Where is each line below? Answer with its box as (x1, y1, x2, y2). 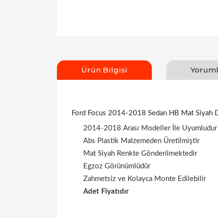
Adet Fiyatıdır (83, 188, 129, 195)
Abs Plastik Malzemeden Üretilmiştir (83, 137, 200, 145)
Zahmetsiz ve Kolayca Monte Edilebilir (83, 175, 206, 182)
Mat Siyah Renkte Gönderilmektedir (83, 150, 197, 157)
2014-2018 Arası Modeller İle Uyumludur (83, 125, 217, 132)
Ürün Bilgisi (81, 65, 127, 74)
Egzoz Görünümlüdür (83, 163, 150, 170)
